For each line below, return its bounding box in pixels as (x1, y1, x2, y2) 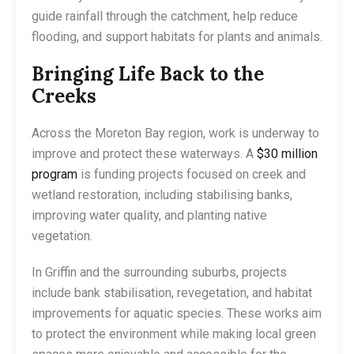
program (32, 166, 77, 182)
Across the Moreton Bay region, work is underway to (32, 125, 319, 141)
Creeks (32, 83, 96, 108)
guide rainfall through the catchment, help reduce (32, 8, 298, 24)
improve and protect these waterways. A (32, 145, 254, 161)
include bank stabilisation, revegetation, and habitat (32, 284, 312, 300)
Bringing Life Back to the (32, 61, 264, 86)
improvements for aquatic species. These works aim (32, 305, 322, 321)
